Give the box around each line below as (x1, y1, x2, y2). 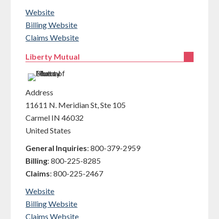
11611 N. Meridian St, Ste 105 (25, 100, 126, 109)
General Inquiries (25, 143, 88, 153)
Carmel (25, 113, 50, 122)
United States (25, 126, 71, 135)
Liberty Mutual (25, 52, 80, 61)
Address (25, 88, 54, 97)
